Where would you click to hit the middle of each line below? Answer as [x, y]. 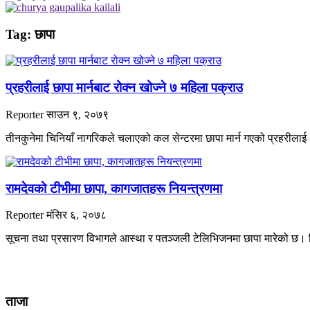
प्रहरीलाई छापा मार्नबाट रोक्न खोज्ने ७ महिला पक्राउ [124, 88]
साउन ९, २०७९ [77, 114]
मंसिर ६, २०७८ [76, 215]
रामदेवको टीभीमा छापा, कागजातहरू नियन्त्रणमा [114, 188]
